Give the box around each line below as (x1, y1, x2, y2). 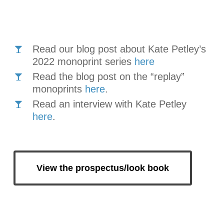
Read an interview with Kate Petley (32, 98, 186, 110)
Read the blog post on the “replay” (32, 71, 184, 82)
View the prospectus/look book (36, 163, 169, 173)
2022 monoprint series (32, 56, 134, 67)
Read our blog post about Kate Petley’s (32, 43, 206, 55)
